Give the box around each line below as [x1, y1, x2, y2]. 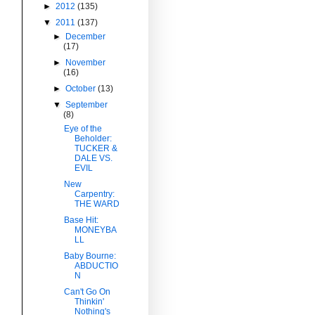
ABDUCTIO [74, 260, 118, 271]
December [65, 31, 106, 41]
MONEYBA [74, 224, 117, 235]
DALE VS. [74, 153, 112, 163]
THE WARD [74, 198, 120, 209]
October [65, 83, 98, 94]
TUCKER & [74, 143, 117, 153]
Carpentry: [74, 188, 115, 199]
